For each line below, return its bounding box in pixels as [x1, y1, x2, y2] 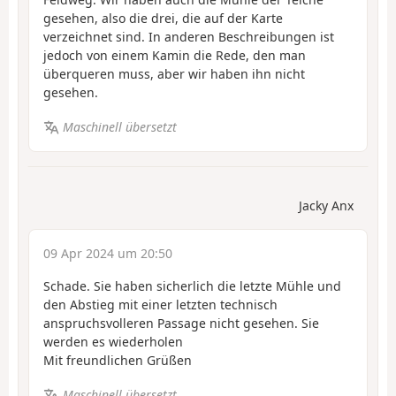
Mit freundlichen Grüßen [43, 352, 192, 369]
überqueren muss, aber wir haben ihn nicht [43, 65, 305, 83]
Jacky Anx [299, 197, 354, 215]
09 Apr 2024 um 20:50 [43, 245, 172, 263]
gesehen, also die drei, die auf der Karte [43, 10, 283, 27]
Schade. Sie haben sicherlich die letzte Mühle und [43, 278, 341, 295]
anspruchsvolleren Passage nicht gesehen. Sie [43, 315, 319, 332]
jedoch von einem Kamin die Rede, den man [43, 47, 306, 65]
